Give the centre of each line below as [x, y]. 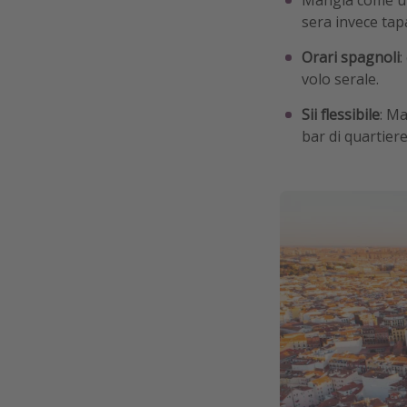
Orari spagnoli [351, 57]
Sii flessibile [341, 114]
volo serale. [340, 79]
